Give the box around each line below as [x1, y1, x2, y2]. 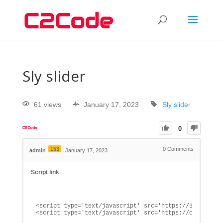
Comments [166, 146, 194, 152]
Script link [30, 169, 59, 176]
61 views [33, 101, 61, 109]
